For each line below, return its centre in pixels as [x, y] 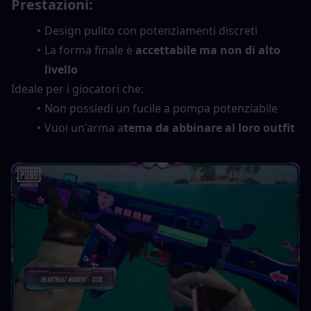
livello [61, 69]
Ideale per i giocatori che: [77, 89]
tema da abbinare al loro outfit [209, 127]
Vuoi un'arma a [84, 127]
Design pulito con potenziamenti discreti [151, 30]
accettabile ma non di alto [208, 50]
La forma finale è [90, 50]
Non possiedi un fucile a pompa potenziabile [161, 108]
